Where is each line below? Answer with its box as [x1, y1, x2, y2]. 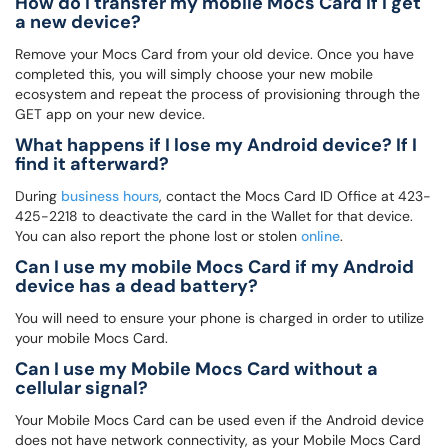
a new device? [15, 10, 141, 34]
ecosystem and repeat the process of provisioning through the [15, 85, 420, 103]
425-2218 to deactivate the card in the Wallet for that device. [15, 207, 413, 225]
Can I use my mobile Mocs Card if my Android [15, 255, 414, 279]
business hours [61, 187, 159, 205]
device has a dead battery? [15, 274, 258, 298]
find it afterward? [15, 152, 169, 176]
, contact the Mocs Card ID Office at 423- [159, 187, 431, 205]
